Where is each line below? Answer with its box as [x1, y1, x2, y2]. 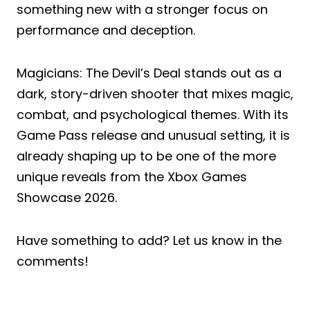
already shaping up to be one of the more [17, 147, 276, 165]
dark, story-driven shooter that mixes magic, [17, 84, 293, 102]
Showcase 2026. [17, 188, 117, 206]
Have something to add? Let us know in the [17, 231, 282, 249]
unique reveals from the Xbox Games [17, 167, 247, 185]
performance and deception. [17, 21, 195, 39]
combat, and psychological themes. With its [17, 105, 289, 123]
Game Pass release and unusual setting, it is [17, 126, 290, 144]
